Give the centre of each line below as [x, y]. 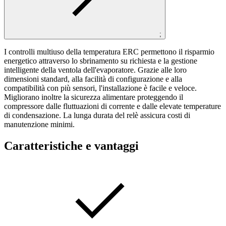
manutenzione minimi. [39, 124]
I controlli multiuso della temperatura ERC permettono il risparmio [109, 51]
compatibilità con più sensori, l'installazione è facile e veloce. [100, 88]
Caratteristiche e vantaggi [71, 146]
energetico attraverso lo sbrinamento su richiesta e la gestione [101, 61]
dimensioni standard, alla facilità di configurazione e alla [93, 79]
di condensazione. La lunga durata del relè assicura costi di [97, 115]
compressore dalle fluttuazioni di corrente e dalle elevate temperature [112, 106]
